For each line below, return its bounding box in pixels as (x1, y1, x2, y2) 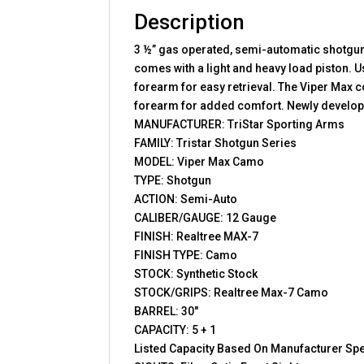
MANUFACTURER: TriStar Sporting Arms (134, 117, 345, 131)
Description (134, 9, 245, 34)
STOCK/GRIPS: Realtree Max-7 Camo (134, 285, 329, 299)
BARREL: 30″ (134, 304, 199, 318)
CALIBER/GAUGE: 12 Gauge (134, 210, 277, 224)
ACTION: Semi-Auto (134, 192, 238, 206)
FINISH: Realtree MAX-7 (134, 229, 259, 243)
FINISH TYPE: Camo (134, 248, 238, 262)
